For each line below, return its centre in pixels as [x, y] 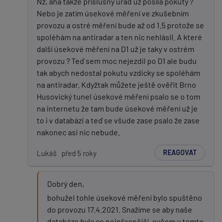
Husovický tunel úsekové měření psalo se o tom [118, 96]
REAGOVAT [180, 152]
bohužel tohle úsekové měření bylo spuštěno [125, 197]
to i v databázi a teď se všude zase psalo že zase [118, 120]
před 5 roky [79, 153]
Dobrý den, [66, 184]
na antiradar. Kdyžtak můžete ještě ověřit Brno [116, 84]
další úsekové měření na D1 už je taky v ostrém [115, 49]
